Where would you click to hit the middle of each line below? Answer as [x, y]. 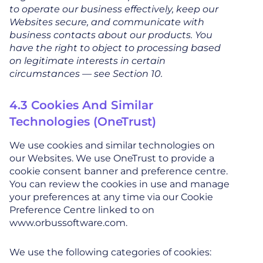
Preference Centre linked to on [82, 210]
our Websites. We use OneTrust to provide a [112, 158]
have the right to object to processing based [115, 48]
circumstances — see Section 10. [86, 73]
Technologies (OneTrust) [83, 121]
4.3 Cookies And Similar [81, 105]
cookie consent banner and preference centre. [119, 171]
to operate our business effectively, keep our [114, 9]
